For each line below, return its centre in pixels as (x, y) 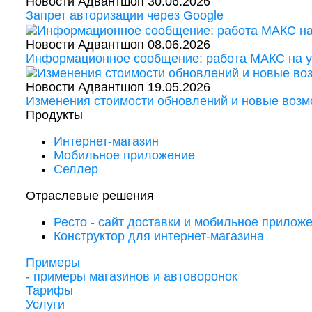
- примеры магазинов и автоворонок (132, 276)
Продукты (54, 115)
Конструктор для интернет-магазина (159, 236)
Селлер (76, 169)
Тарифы (49, 290)
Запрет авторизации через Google (125, 16)
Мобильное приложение (124, 155)
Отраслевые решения (90, 196)
